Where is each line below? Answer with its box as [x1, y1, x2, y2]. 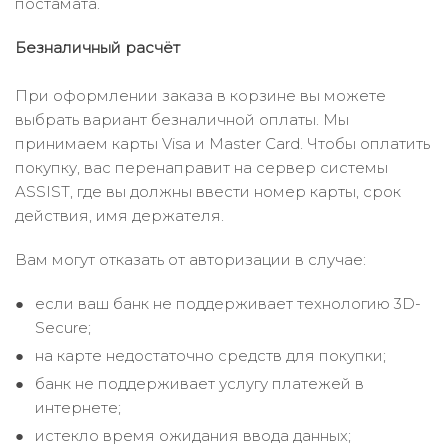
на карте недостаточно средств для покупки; [35, 346, 386, 365]
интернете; [35, 398, 121, 417]
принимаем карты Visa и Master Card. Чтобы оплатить [15, 134, 430, 153]
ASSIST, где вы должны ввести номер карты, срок [15, 182, 401, 201]
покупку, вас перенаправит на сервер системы [15, 158, 388, 177]
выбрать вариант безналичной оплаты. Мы [15, 110, 349, 129]
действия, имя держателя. [15, 206, 224, 225]
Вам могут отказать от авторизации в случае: [15, 250, 366, 269]
